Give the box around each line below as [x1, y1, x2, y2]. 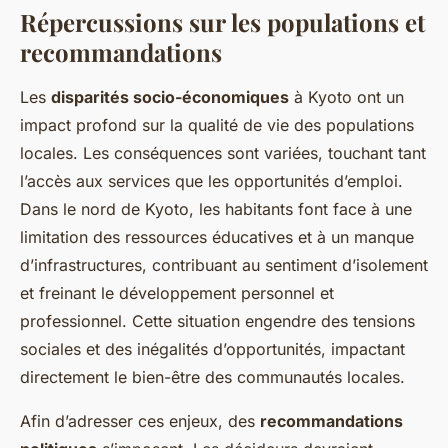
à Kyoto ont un [289, 87, 404, 108]
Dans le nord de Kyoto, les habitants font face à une [20, 199, 412, 220]
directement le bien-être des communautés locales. [20, 367, 405, 388]
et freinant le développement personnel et [20, 283, 334, 304]
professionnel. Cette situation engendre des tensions [20, 311, 415, 332]
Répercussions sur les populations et [20, 6, 425, 39]
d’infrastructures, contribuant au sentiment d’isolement [20, 255, 428, 276]
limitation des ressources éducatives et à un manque [20, 227, 414, 248]
